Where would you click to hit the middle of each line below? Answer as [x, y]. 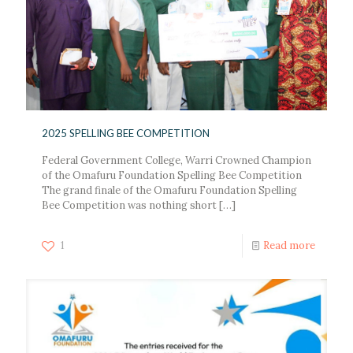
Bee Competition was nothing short [129, 205]
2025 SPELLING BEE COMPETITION [126, 133]
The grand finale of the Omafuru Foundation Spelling [169, 190]
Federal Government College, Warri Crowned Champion [176, 160]
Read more [289, 245]
